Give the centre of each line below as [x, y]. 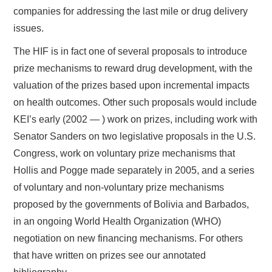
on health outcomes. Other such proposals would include [135, 102]
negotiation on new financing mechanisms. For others [128, 238]
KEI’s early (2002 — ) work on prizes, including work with [136, 119]
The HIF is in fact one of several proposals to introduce [131, 51]
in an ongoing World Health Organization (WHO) [117, 221]
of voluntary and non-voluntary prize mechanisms [119, 187]
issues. [29, 28]
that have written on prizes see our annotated [110, 255]
